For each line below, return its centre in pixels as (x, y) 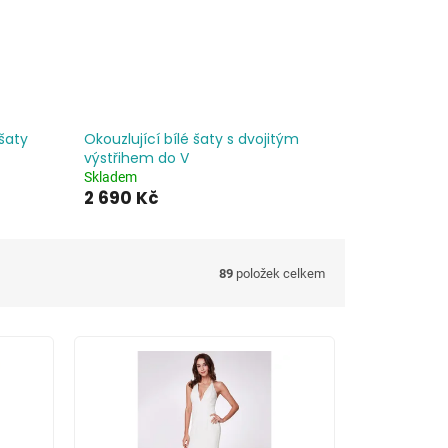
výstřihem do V (136, 158)
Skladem (110, 177)
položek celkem (279, 273)
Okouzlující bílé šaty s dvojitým (191, 139)
